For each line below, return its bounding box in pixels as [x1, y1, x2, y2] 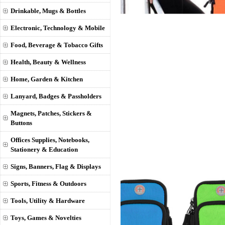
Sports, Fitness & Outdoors [11, 180, 86, 187]
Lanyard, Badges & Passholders [11, 92, 101, 100]
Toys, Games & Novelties [11, 214, 81, 221]
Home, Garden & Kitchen [11, 75, 83, 83]
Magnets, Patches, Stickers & [11, 109, 92, 117]
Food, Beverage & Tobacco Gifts [11, 41, 103, 49]
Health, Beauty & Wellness [11, 58, 86, 66]
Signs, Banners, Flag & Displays [11, 163, 101, 170]
